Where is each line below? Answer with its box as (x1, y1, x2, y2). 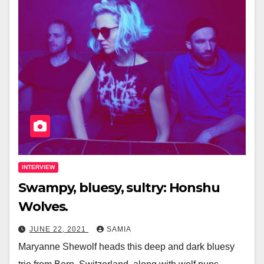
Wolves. (18, 199, 68, 215)
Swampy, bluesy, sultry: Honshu (18, 180, 220, 196)
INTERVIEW (22, 164, 55, 171)
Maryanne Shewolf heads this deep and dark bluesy (18, 242, 235, 252)
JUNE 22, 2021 (29, 225, 88, 234)
